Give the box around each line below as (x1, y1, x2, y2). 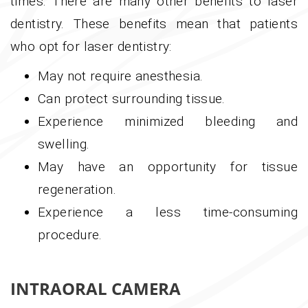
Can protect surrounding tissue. (38, 91, 225, 107)
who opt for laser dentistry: (10, 38, 172, 55)
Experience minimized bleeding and (38, 113, 298, 130)
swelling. (38, 136, 90, 153)
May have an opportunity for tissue (38, 159, 298, 175)
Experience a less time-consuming (38, 204, 298, 221)
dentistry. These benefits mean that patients (10, 16, 298, 32)
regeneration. (38, 181, 116, 198)
